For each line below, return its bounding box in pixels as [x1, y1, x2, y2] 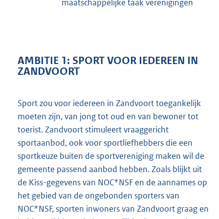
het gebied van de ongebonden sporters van [18, 190, 179, 201]
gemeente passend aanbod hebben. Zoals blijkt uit [18, 164, 202, 175]
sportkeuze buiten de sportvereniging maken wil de [18, 151, 204, 162]
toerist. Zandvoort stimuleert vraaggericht [18, 124, 169, 135]
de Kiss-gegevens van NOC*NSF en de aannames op [18, 177, 207, 188]
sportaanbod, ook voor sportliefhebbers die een [18, 137, 193, 149]
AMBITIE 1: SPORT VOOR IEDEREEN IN [18, 54, 198, 67]
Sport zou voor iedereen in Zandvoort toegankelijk [18, 98, 201, 109]
